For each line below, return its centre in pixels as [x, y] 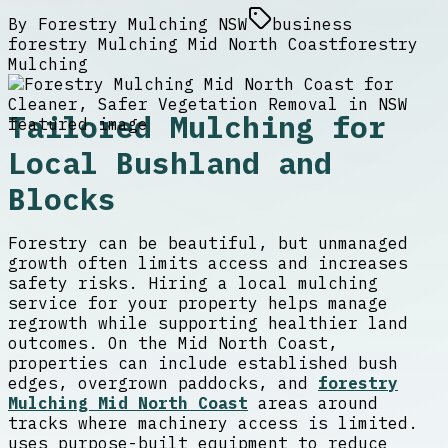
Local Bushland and [170, 163]
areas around [313, 403]
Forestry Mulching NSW [143, 23]
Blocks [62, 199]
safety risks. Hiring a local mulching [193, 283]
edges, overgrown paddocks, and [163, 383]
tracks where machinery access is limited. [213, 423]
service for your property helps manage [198, 303]
